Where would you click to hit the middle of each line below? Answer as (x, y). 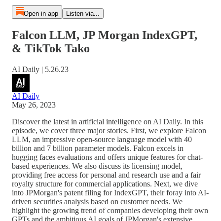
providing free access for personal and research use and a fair (106, 175)
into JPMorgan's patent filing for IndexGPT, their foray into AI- (110, 192)
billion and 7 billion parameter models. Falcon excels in (98, 148)
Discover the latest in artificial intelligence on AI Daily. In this (108, 121)
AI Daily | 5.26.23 (40, 69)
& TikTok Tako (51, 48)
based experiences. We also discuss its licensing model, (97, 166)
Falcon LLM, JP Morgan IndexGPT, (105, 35)
